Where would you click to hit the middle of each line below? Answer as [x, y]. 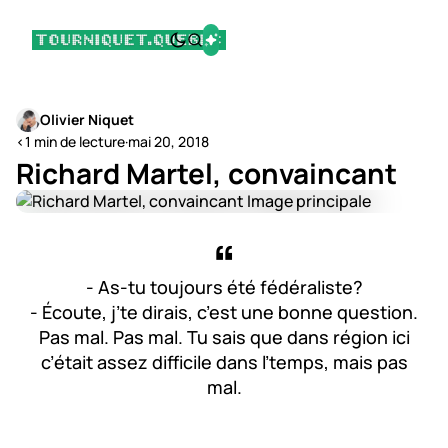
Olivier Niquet [87, 119]
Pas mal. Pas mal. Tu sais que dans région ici [224, 337]
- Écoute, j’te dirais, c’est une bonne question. [224, 312]
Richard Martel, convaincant [206, 173]
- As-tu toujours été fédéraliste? [224, 287]
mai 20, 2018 [168, 141]
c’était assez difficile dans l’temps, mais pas [224, 362]
